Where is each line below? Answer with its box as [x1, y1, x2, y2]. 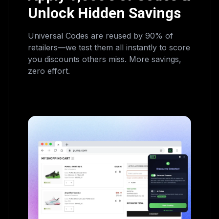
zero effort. [28, 66, 70, 76]
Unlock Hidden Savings [28, 4, 181, 22]
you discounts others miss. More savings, [28, 54, 181, 64]
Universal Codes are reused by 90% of [28, 30, 173, 41]
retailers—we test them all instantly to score [28, 42, 190, 52]
